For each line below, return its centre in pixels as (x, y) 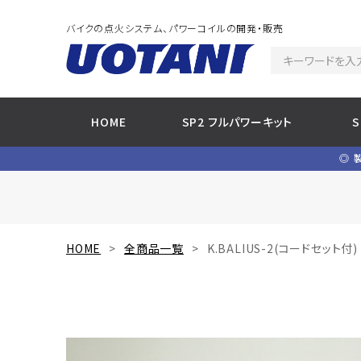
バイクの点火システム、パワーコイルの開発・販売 (175, 28)
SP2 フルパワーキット (237, 122)
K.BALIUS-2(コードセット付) (282, 248)
